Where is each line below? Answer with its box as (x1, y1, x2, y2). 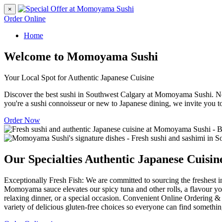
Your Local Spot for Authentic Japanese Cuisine (4, 73, 154, 82)
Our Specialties (4, 152, 85, 166)
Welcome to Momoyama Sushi (4, 50, 158, 63)
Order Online (4, 14, 46, 23)
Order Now (4, 115, 40, 124)
